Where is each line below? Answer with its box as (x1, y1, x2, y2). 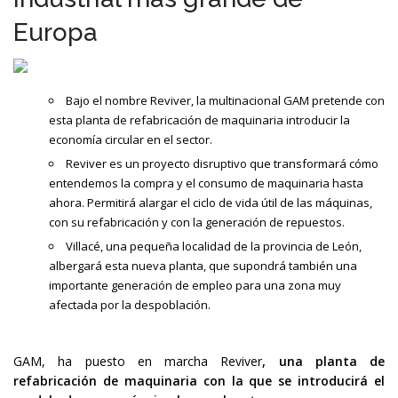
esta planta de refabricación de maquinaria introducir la (49, 112, 350, 128)
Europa (13, 18, 98, 47)
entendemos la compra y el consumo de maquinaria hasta (49, 175, 363, 191)
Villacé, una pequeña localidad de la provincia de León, (66, 238, 362, 254)
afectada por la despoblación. (49, 297, 211, 313)
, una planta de (262, 353, 385, 370)
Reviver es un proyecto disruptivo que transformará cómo (66, 155, 378, 171)
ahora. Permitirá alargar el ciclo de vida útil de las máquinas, (49, 195, 372, 211)
